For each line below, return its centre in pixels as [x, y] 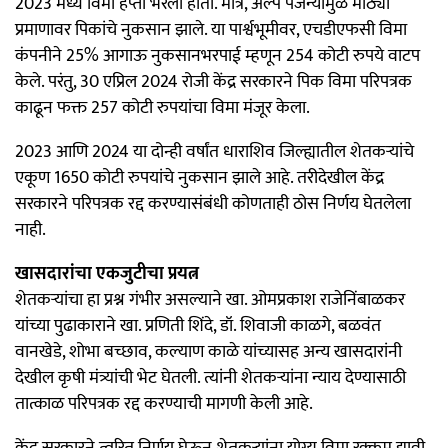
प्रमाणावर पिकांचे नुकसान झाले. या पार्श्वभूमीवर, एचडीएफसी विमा [211, 29]
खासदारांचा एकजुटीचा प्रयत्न [107, 273]
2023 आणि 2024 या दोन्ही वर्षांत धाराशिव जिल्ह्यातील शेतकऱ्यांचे [214, 151]
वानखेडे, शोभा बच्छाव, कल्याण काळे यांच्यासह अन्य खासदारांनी [208, 351]
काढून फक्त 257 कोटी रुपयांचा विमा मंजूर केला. [162, 107]
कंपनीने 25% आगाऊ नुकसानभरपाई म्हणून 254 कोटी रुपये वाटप [217, 55]
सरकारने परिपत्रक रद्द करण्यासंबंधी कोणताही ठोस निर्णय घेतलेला [213, 203]
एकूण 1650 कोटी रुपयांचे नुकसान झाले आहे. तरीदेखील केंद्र [199, 177]
